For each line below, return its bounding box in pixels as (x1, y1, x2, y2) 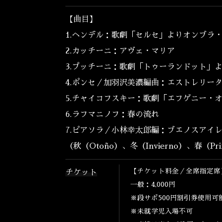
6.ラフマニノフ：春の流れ (65, 111, 159, 118)
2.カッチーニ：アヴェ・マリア (65, 47, 175, 55)
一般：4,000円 (130, 181, 175, 188)
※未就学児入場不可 (130, 208, 193, 215)
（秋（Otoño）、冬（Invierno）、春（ (65, 142, 210, 150)
